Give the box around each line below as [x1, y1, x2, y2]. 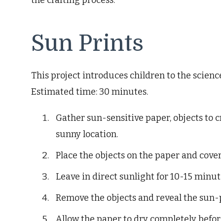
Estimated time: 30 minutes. [31, 86, 148, 97]
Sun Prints [31, 31, 144, 57]
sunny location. [56, 128, 118, 140]
